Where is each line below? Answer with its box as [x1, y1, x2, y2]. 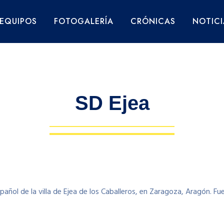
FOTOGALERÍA [53, 15, 113, 27]
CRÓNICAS [130, 15, 175, 27]
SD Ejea [74, 92, 149, 114]
